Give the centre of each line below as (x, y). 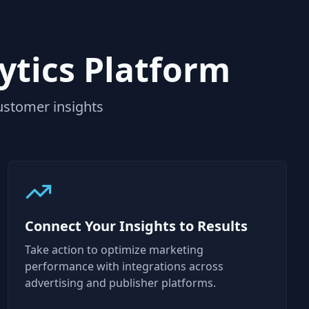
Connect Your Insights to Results (136, 226)
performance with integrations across (124, 266)
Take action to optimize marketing (114, 250)
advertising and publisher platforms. (120, 283)
